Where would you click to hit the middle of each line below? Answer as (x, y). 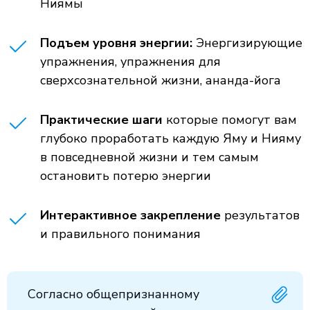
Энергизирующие (249, 43)
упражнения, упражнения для (130, 62)
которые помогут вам (230, 120)
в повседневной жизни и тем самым (149, 157)
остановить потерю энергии (126, 176)
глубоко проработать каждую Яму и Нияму (171, 138)
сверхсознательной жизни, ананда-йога (161, 80)
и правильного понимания (120, 234)
